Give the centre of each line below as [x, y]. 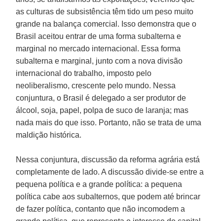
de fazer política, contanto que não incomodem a [101, 209]
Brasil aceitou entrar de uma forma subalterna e [99, 36]
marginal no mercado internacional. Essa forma [98, 48]
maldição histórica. [49, 135]
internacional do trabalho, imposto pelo [84, 73]
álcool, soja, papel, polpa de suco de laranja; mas [102, 110]
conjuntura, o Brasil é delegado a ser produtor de [101, 98]
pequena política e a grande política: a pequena [99, 184]
